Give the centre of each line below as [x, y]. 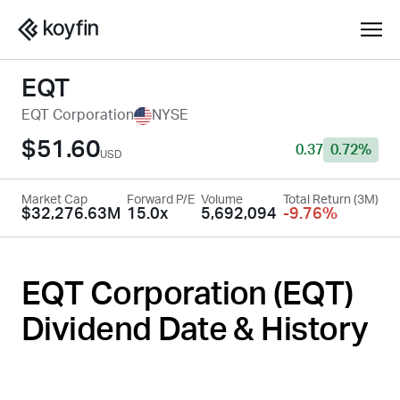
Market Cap [54, 200]
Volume [222, 200]
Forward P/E [161, 200]
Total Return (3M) [331, 200]
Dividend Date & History [195, 330]
